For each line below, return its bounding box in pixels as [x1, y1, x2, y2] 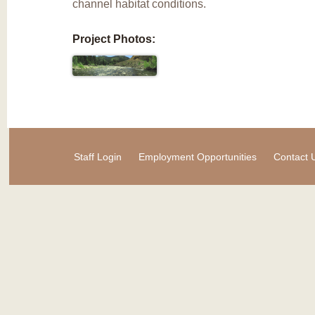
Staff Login [74, 150, 122, 162]
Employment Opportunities [139, 150, 257, 162]
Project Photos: [72, 32, 155, 45]
